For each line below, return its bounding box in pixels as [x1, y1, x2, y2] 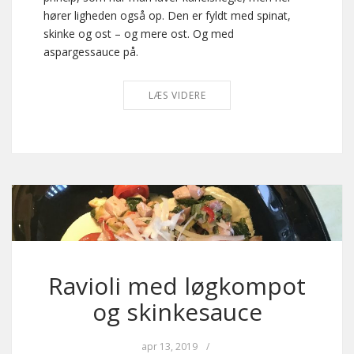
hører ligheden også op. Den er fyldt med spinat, [43, 8, 291, 24]
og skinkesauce [92, 296, 262, 329]
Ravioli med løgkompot [48, 269, 306, 303]
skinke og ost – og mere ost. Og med [43, 26, 234, 42]
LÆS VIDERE [148, 88, 206, 103]
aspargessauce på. [43, 44, 138, 60]
